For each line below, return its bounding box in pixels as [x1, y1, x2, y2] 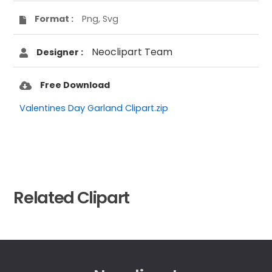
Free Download [40, 78, 110, 91]
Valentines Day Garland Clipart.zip [19, 101, 169, 114]
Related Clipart [13, 185, 130, 209]
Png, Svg [82, 13, 119, 25]
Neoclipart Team [92, 44, 173, 59]
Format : [35, 13, 74, 25]
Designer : [36, 46, 84, 58]
